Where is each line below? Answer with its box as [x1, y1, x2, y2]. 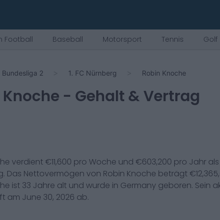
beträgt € [156, 168, 196, 179]
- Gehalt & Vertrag [59, 86, 200, 107]
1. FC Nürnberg [68, 69, 117, 77]
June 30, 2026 [22, 192, 75, 203]
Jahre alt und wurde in [31, 180, 120, 191]
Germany [120, 180, 156, 191]
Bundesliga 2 [2, 69, 43, 77]
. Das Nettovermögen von [3, 168, 103, 179]
